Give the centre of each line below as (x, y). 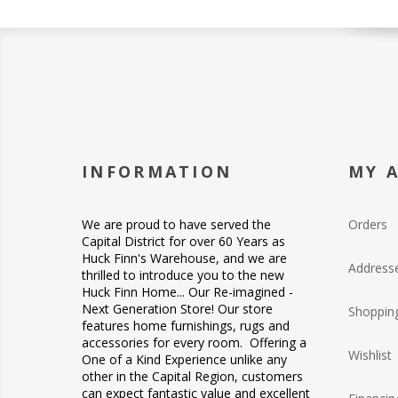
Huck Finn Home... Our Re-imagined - (187, 291)
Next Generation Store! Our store (177, 308)
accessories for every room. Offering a (194, 342)
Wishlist (370, 354)
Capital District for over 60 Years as (183, 241)
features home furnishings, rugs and (186, 325)
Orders (368, 224)
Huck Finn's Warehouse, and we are (184, 258)
